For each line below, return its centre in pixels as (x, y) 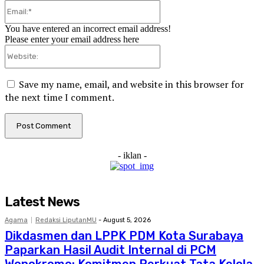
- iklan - (132, 155)
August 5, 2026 (127, 220)
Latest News (42, 202)
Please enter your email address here (72, 39)
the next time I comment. (60, 97)
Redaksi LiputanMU (66, 220)
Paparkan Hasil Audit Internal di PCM (110, 250)
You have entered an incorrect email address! (88, 28)
